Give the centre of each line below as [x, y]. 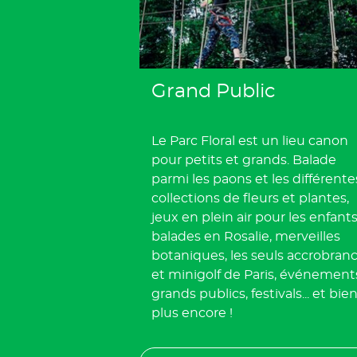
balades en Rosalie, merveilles [246, 236]
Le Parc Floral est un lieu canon [250, 141]
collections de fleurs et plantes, [250, 198]
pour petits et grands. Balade [244, 160]
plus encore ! [192, 313]
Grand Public [214, 91]
